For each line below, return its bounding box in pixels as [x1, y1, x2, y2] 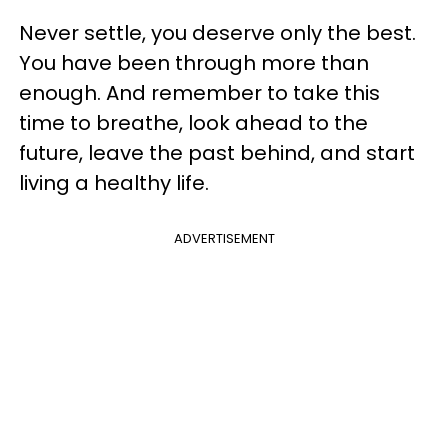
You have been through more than [19, 48, 369, 77]
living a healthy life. [19, 168, 209, 197]
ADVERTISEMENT [173, 228, 275, 248]
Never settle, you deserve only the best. [19, 18, 416, 47]
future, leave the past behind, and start [19, 138, 415, 167]
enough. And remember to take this [19, 78, 380, 107]
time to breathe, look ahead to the [19, 108, 368, 137]
